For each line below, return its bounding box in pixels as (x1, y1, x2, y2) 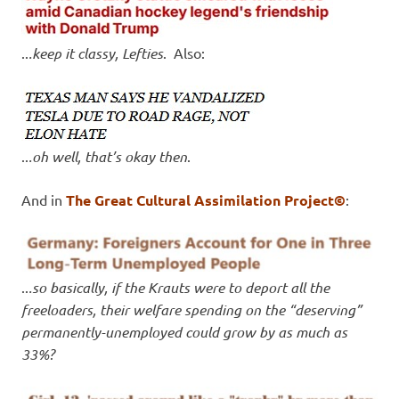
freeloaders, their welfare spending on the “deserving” (21, 300, 362, 320)
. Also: (163, 43, 205, 61)
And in (21, 190, 66, 208)
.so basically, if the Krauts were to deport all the (28, 278, 330, 297)
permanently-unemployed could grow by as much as (21, 322, 347, 342)
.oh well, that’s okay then (28, 146, 187, 166)
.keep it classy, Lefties (28, 43, 163, 62)
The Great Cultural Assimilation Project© (66, 190, 346, 209)
